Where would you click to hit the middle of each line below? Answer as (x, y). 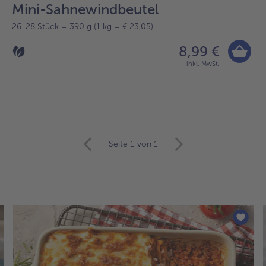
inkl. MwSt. (203, 64)
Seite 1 (121, 144)
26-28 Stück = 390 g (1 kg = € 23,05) (83, 27)
